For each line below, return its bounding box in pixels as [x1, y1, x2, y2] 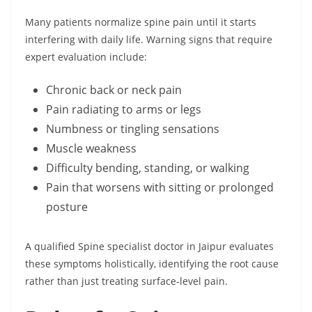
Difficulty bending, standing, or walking [46, 160, 249, 176]
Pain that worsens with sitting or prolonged [46, 180, 274, 196]
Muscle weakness [46, 141, 136, 157]
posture [46, 199, 88, 215]
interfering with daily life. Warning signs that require [25, 33, 272, 47]
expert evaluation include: [25, 50, 147, 64]
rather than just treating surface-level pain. [25, 274, 228, 288]
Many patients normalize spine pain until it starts [25, 15, 256, 29]
